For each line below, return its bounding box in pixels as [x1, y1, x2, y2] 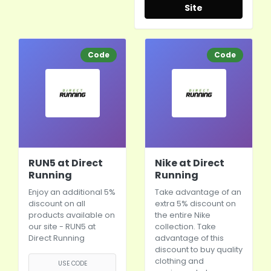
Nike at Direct [155, 156, 224, 170]
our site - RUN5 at [28, 221, 96, 232]
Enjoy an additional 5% [28, 187, 116, 197]
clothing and [155, 256, 204, 266]
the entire [155, 210, 194, 220]
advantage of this [155, 233, 224, 243]
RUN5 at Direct [28, 156, 103, 170]
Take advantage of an [155, 187, 241, 197]
